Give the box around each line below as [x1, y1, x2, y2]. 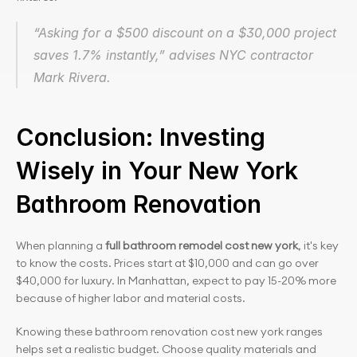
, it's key [298, 238, 339, 253]
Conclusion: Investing [16, 123, 265, 151]
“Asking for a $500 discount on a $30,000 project [33, 25, 336, 41]
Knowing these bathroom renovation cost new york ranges [16, 324, 323, 339]
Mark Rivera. [33, 69, 111, 85]
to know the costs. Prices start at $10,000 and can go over [16, 256, 319, 270]
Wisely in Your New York [16, 156, 298, 185]
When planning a [16, 238, 103, 253]
